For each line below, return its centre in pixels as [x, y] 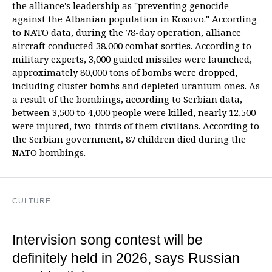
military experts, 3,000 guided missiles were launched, [132, 59]
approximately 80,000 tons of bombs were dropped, [125, 73]
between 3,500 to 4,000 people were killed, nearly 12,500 [134, 113]
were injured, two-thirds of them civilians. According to [136, 126]
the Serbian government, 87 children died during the [129, 139]
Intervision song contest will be [107, 240]
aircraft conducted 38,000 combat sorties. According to [132, 46]
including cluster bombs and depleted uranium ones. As [136, 86]
